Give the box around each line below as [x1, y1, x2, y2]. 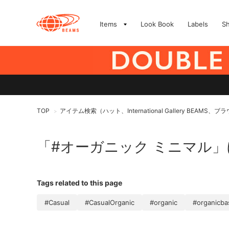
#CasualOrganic [85, 198, 134, 207]
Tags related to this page [37, 178, 122, 187]
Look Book [141, 20, 174, 28]
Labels [188, 20, 208, 28]
